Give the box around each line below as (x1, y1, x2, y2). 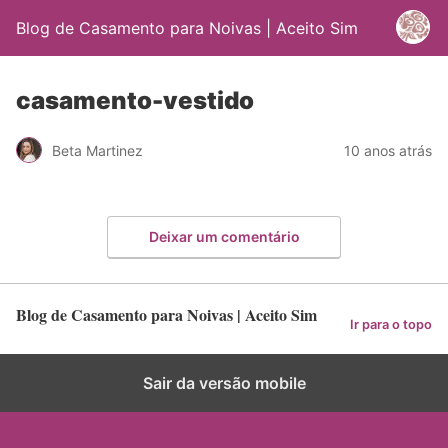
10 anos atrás (344, 141, 432, 159)
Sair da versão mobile (142, 372, 306, 393)
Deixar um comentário (148, 227, 300, 245)
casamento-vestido (16, 86, 254, 115)
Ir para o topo (350, 317, 432, 333)
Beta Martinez (52, 141, 143, 159)
